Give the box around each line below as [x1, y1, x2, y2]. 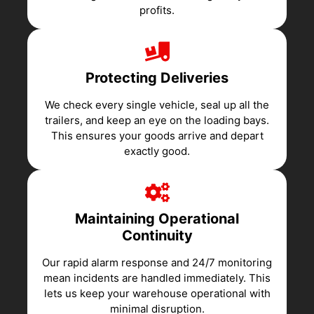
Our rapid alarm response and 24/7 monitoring [42, 255, 272, 269]
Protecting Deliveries [86, 69, 228, 86]
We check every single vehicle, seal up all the [45, 97, 269, 111]
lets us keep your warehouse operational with [43, 286, 271, 300]
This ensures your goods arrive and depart [50, 128, 264, 142]
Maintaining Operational [75, 210, 239, 227]
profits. [139, 3, 175, 17]
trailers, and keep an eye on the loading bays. [45, 113, 269, 127]
